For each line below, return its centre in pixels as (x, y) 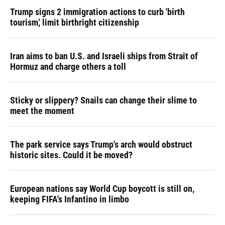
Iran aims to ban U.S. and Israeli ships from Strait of (104, 56)
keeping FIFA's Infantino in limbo (70, 199)
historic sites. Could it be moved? (71, 155)
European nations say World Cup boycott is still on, (102, 189)
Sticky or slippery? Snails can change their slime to (103, 100)
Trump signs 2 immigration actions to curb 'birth (97, 12)
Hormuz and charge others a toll (68, 67)
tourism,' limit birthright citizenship (75, 22)
